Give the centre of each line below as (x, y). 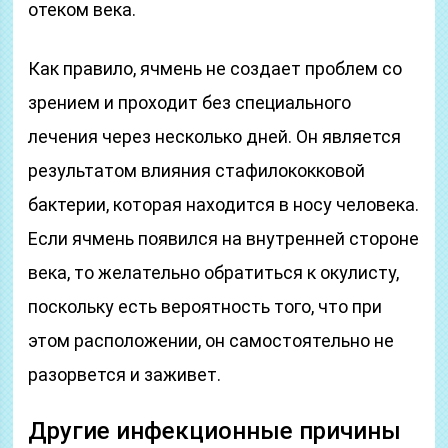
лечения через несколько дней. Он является (215, 136)
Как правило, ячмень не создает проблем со (215, 68)
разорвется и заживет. (125, 374)
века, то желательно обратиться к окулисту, (214, 272)
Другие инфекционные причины (215, 431)
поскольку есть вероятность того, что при (205, 306)
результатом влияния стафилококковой (197, 170)
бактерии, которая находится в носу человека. (224, 204)
